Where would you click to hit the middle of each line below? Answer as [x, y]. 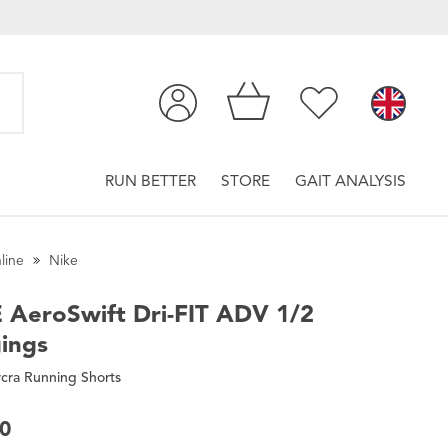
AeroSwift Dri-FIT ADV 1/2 [159, 313]
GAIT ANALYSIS [350, 181]
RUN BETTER [150, 181]
